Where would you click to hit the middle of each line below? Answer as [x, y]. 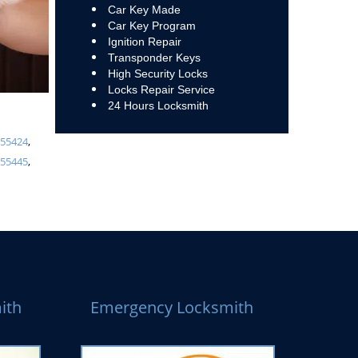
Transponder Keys [155, 58]
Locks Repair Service [161, 89]
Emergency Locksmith [171, 307]
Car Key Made [144, 10]
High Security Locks [157, 74]
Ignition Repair [144, 42]
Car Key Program [151, 26]
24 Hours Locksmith [158, 105]
